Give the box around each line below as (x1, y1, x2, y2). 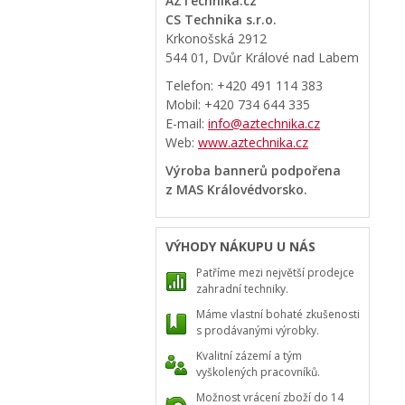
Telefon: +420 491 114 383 (165, 77, 323, 94)
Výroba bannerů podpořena (165, 162, 341, 179)
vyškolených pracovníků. (196, 364, 320, 380)
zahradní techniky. (196, 281, 288, 297)
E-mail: (165, 115, 208, 132)
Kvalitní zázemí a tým (196, 348, 302, 363)
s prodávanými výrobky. (196, 323, 319, 338)
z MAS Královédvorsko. (165, 181, 307, 198)
